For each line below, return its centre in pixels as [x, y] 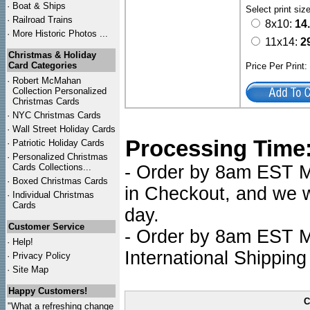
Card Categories [43, 65]
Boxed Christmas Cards [60, 181]
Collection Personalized [60, 91]
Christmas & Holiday [52, 55]
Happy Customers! [48, 291]
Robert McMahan [47, 81]
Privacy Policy [42, 256]
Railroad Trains [43, 20]
